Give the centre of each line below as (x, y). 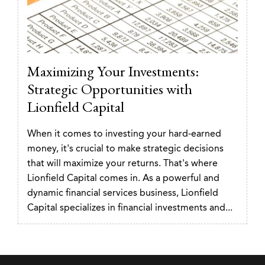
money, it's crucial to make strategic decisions (125, 148)
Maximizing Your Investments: (113, 71)
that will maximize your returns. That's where (122, 163)
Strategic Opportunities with (110, 89)
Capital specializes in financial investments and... (130, 207)
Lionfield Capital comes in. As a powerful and (123, 178)
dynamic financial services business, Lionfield (123, 193)
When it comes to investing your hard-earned (124, 133)
